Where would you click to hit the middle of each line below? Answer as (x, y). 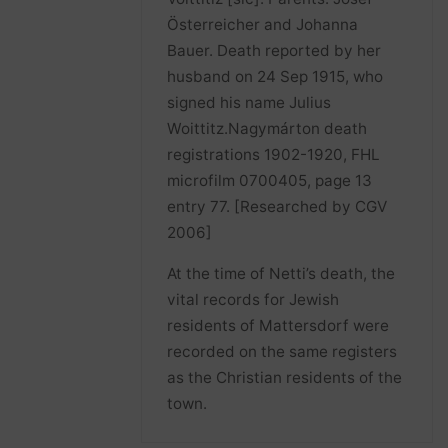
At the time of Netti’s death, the (281, 273)
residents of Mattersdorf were (278, 325)
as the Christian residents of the (285, 377)
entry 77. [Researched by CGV (277, 206)
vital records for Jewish (253, 299)
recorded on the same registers (282, 351)
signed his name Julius (249, 102)
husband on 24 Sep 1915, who (275, 76)
